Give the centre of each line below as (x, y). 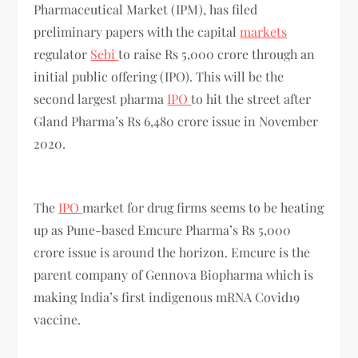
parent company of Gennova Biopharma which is (174, 274)
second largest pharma (101, 98)
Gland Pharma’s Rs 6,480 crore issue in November (176, 121)
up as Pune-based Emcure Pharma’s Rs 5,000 (163, 229)
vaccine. (58, 319)
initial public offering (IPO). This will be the (159, 76)
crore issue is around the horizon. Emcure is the (172, 252)
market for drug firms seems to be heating (203, 207)
